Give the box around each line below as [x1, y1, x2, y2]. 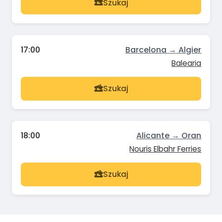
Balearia [171, 57, 202, 68]
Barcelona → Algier [125, 44, 202, 55]
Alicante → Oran [136, 129, 202, 141]
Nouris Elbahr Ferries [129, 143, 202, 154]
